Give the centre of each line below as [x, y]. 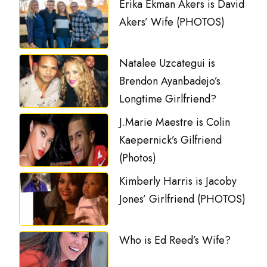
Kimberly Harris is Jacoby [178, 181]
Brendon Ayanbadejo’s [170, 81]
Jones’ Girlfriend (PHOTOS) [183, 199]
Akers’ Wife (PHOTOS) [172, 22]
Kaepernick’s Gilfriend [171, 140]
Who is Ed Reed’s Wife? [175, 240]
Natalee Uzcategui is [167, 63]
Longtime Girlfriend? [168, 99]
